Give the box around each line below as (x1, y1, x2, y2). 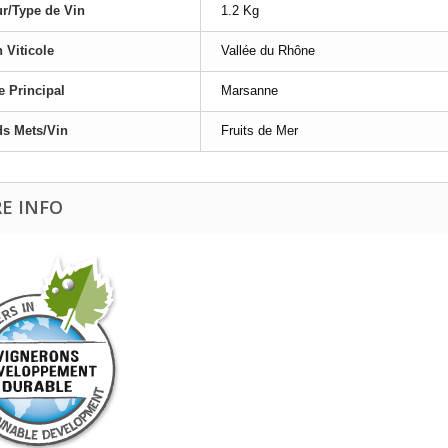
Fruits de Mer (221, 122, 298, 138)
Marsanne (221, 82, 278, 98)
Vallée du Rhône (221, 42, 315, 58)
